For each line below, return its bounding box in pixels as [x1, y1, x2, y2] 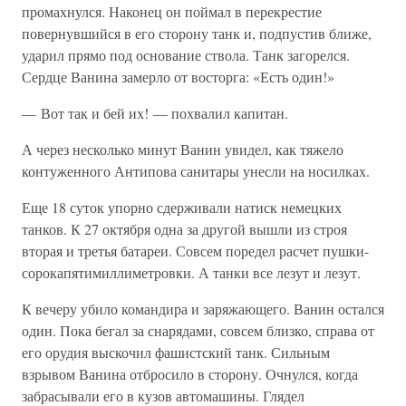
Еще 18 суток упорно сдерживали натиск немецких [22, 198, 342, 217]
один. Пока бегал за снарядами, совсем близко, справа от [22, 321, 374, 340]
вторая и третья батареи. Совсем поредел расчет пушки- [22, 241, 369, 260]
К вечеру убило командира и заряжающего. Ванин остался [22, 299, 384, 318]
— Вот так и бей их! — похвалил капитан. [22, 103, 288, 122]
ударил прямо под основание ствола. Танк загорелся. [22, 45, 350, 64]
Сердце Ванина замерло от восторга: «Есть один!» [22, 67, 334, 86]
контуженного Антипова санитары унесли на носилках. [22, 161, 370, 180]
